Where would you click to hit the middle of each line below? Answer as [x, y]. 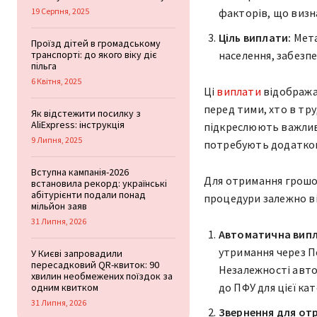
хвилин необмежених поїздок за [102, 276]
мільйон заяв [59, 206]
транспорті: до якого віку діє [94, 54]
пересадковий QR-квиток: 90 [95, 264]
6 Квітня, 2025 [56, 81]
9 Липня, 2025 [57, 139]
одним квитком [65, 287]
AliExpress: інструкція [78, 124]
